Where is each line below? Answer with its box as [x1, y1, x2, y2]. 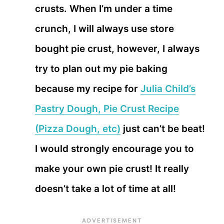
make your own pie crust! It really [35, 162, 189, 174]
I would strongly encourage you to [35, 142, 194, 154]
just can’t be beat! [120, 122, 205, 134]
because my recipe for [35, 82, 140, 94]
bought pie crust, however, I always [35, 42, 199, 54]
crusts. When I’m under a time [35, 2, 172, 14]
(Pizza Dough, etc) [35, 122, 120, 134]
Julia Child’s [140, 82, 195, 94]
